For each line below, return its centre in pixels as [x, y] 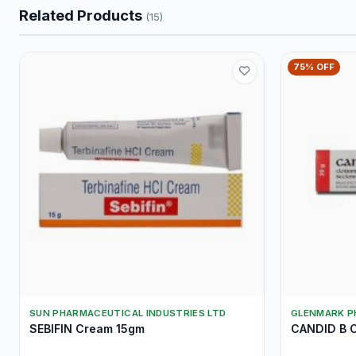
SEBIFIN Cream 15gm [87, 328]
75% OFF [314, 66]
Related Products [82, 15]
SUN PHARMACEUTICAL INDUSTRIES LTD [128, 313]
